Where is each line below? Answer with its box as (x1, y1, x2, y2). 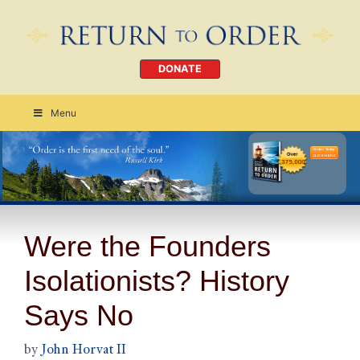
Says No (24, 298, 133, 332)
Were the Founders (24, 229, 271, 263)
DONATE (158, 63, 202, 76)
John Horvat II (41, 344, 126, 358)
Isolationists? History (24, 264, 289, 297)
